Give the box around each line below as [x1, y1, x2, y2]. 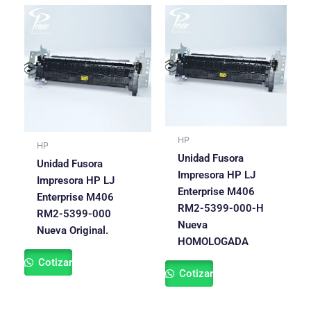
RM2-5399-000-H [177, 202, 264, 215]
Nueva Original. [36, 224, 108, 237]
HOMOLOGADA [177, 235, 249, 249]
